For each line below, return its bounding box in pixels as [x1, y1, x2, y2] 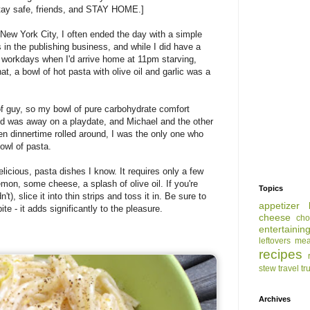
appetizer [259, 200, 300, 212]
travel [278, 264, 299, 274]
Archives [259, 295, 291, 304]
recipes [259, 247, 302, 262]
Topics [259, 184, 283, 193]
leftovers [259, 236, 291, 246]
